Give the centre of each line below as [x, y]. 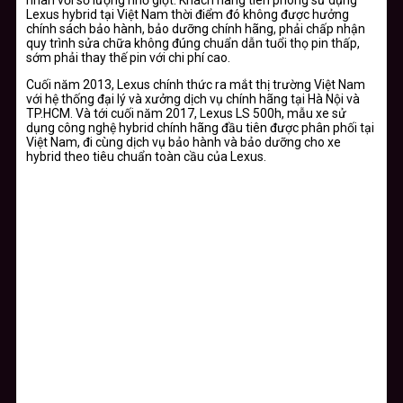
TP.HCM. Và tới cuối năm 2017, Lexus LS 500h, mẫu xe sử [186, 113]
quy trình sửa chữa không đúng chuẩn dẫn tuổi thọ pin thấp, [193, 43]
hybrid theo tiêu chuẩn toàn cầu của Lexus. [146, 156]
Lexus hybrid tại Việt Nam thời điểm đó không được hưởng [188, 14]
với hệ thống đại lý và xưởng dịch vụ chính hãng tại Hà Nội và [193, 99]
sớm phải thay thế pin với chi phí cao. [128, 57]
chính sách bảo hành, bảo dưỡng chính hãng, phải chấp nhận [196, 28]
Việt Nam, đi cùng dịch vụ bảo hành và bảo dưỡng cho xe [184, 142]
